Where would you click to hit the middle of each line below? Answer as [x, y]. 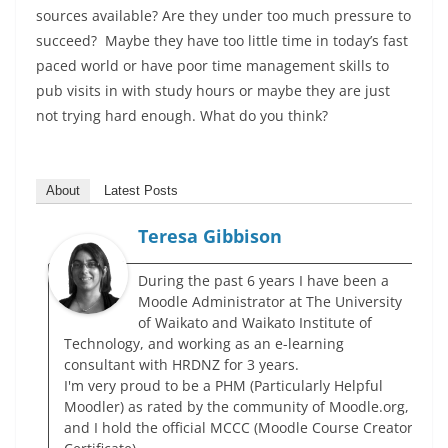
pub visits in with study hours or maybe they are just [213, 90]
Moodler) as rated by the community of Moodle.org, [236, 406]
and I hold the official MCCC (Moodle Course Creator [238, 427]
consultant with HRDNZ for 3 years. [181, 364]
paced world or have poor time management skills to [212, 65]
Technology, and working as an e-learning [204, 343]
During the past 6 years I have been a [263, 280]
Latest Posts [141, 190]
